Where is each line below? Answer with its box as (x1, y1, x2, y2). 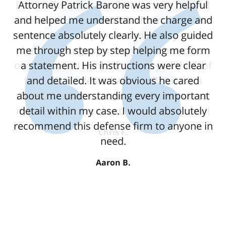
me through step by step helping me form (16, 43, 210, 58)
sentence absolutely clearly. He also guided (13, 28, 213, 42)
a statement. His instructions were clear (20, 59, 206, 73)
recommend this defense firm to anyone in (13, 119, 213, 133)
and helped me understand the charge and (14, 13, 212, 27)
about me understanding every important (17, 89, 209, 103)
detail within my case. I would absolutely (19, 104, 207, 118)
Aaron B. (95, 157, 131, 168)
